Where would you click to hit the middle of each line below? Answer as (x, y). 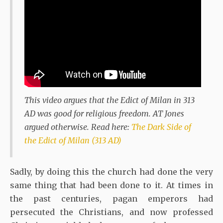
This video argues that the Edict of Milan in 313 (110, 100)
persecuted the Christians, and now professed (111, 212)
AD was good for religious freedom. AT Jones (104, 114)
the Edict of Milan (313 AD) (73, 141)
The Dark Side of (161, 127)
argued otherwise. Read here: (78, 127)
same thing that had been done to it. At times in (111, 185)
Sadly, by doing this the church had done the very (111, 172)
